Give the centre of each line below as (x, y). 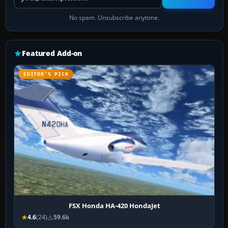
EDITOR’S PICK (46, 74)
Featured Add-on (52, 53)
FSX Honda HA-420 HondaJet (114, 206)
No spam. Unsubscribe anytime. (115, 18)
